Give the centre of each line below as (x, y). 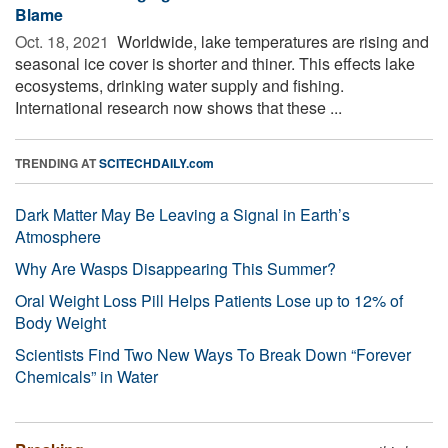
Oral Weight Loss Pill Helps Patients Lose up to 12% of (209, 300)
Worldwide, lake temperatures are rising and (271, 41)
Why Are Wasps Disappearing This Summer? (175, 268)
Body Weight (60, 322)
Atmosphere (58, 236)
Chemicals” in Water (86, 376)
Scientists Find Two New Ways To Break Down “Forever (213, 354)
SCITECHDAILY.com (156, 162)
